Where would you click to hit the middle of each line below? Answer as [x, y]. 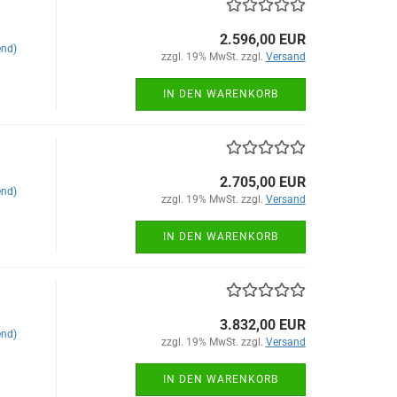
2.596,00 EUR [262, 39]
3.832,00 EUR [262, 325]
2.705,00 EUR [262, 182]
